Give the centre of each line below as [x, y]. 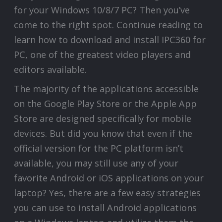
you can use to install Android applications [106, 207]
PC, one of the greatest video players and [103, 54]
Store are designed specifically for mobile [103, 118]
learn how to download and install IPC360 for [110, 39]
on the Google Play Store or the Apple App [106, 103]
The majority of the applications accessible [107, 88]
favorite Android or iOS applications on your [109, 178]
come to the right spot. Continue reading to [109, 25]
